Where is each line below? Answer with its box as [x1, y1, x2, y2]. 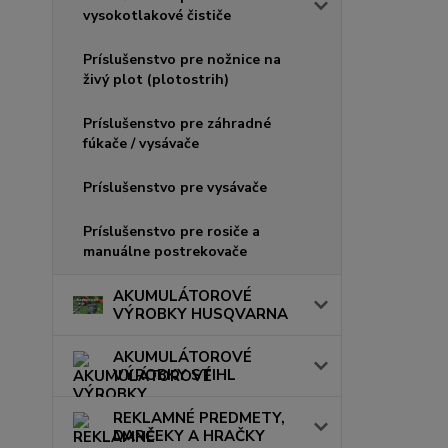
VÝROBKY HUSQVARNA [113, 303, 288, 324]
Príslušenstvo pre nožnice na [83, 49, 281, 69]
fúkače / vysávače [83, 133, 199, 153]
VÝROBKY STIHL [113, 364, 236, 385]
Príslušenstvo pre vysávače [83, 177, 267, 197]
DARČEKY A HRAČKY [113, 425, 265, 446]
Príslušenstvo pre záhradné [83, 113, 271, 133]
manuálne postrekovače [83, 241, 247, 261]
